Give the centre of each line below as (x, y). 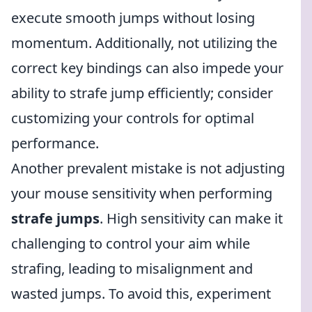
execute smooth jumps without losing (133, 18)
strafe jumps (55, 218)
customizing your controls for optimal (133, 118)
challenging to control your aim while (131, 243)
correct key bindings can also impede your (147, 68)
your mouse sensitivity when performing (142, 193)
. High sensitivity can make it (191, 218)
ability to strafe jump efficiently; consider (142, 93)
